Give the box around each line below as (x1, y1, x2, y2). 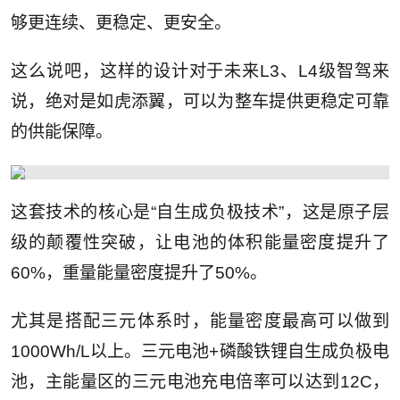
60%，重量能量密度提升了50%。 (10, 263, 267, 283)
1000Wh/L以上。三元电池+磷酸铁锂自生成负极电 (10, 342, 390, 362)
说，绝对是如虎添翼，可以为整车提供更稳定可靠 (10, 92, 390, 112)
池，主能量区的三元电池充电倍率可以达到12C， (10, 372, 390, 392)
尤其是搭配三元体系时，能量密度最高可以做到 (10, 312, 390, 331)
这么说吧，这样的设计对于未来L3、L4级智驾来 (10, 62, 390, 81)
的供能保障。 (10, 122, 112, 142)
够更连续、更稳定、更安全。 (10, 13, 231, 33)
